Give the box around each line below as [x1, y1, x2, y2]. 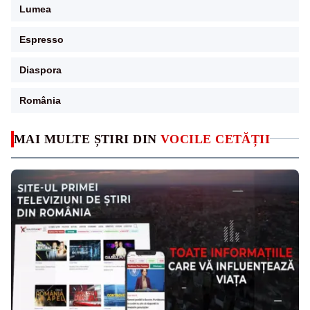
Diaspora [19, 64, 62, 75]
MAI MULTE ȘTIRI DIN [14, 131, 161, 146]
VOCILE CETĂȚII [161, 131, 271, 146]
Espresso [19, 33, 64, 45]
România [19, 94, 61, 106]
